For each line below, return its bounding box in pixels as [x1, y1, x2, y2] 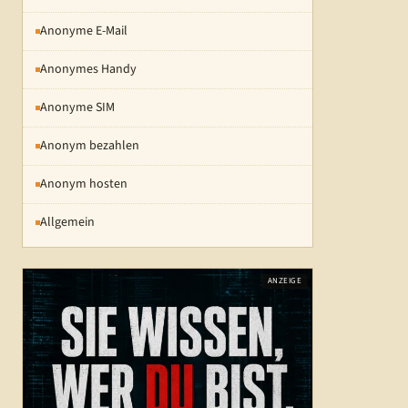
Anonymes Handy [40, 60, 137, 78]
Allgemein [40, 213, 95, 231]
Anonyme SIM [40, 98, 115, 117]
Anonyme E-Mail [40, 22, 127, 40]
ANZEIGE [267, 275, 301, 287]
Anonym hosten [40, 175, 127, 193]
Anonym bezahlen [40, 137, 139, 155]
